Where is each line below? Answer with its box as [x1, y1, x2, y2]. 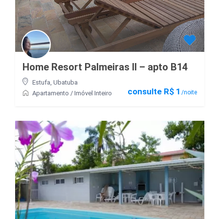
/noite [179, 89, 197, 96]
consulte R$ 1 [127, 87, 181, 97]
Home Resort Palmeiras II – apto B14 [22, 61, 188, 73]
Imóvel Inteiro [74, 89, 112, 97]
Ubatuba [53, 79, 78, 87]
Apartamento [32, 89, 69, 97]
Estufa [32, 79, 50, 87]
